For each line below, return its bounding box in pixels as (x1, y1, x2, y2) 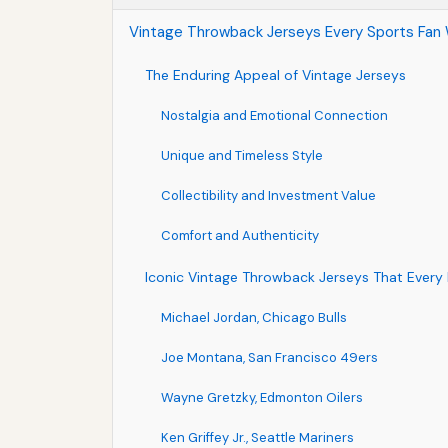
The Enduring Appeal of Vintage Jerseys (145, 65, 406, 84)
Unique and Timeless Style (161, 146, 323, 164)
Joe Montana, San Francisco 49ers (161, 348, 378, 366)
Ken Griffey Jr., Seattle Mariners (161, 428, 354, 446)
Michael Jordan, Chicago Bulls (161, 308, 347, 326)
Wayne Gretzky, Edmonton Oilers (161, 388, 363, 406)
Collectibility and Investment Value (161, 186, 376, 204)
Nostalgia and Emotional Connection (161, 106, 388, 124)
